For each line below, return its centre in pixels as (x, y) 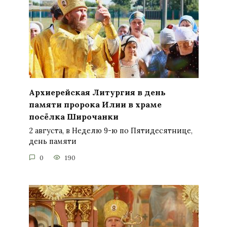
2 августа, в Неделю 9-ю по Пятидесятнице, (110, 131)
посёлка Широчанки (73, 116)
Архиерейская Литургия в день (97, 92)
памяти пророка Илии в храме (95, 104)
